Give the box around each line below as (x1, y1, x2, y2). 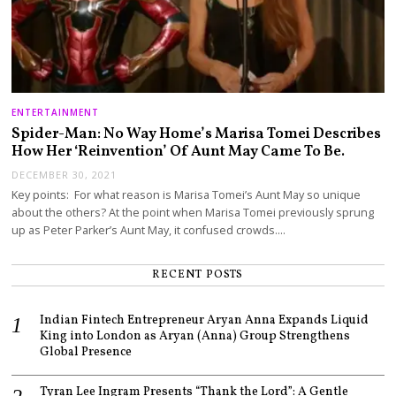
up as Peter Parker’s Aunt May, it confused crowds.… (11, 223, 286, 239)
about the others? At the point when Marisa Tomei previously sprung (11, 205, 375, 221)
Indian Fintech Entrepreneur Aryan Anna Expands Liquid (40, 312, 369, 330)
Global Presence (40, 344, 133, 362)
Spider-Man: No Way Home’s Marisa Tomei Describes (11, 123, 382, 144)
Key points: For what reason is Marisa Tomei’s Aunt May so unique (11, 187, 362, 203)
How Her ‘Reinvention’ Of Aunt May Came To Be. (11, 141, 346, 162)
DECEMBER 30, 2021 (11, 167, 118, 181)
